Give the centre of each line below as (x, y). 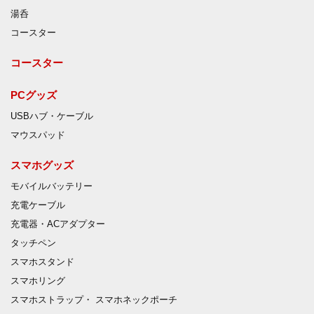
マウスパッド (38, 136)
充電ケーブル (38, 206)
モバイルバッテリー (52, 187)
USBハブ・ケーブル (52, 117)
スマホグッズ (42, 165)
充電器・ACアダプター (58, 225)
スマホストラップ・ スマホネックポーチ (94, 300)
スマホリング (38, 281)
